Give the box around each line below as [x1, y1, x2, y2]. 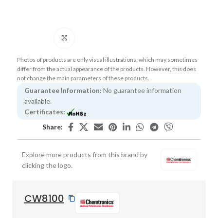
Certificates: [24, 107, 65, 116]
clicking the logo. [22, 161, 73, 169]
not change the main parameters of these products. [17, 74, 149, 82]
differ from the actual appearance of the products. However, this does [17, 65, 196, 73]
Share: [42, 122, 63, 131]
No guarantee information [102, 86, 182, 94]
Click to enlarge [74, 34, 121, 41]
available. [24, 96, 52, 105]
